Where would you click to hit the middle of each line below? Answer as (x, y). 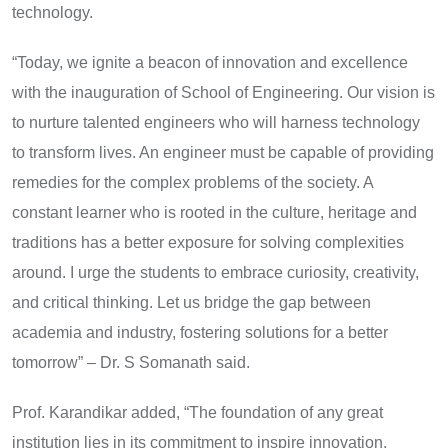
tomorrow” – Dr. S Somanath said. (131, 362)
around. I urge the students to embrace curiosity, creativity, (215, 272)
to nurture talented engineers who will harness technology (216, 122)
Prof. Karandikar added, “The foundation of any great (197, 412)
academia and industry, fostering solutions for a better (200, 332)
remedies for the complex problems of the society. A (192, 182)
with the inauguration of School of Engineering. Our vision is (223, 92)
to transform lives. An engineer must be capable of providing (223, 152)
